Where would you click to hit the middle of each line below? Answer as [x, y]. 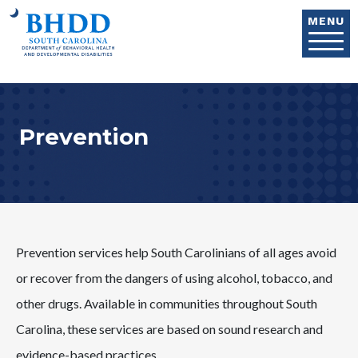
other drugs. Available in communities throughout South [167, 303]
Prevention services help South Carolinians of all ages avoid [176, 252]
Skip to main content [234, 12]
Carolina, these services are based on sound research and [169, 329]
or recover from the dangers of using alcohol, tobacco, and [174, 278]
